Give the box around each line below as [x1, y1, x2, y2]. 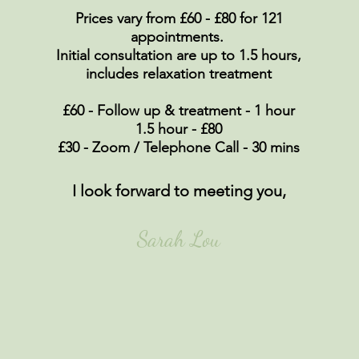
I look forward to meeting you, [71, 180, 286, 200]
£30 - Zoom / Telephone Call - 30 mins [58, 138, 300, 156]
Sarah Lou [137, 225, 220, 252]
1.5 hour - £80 [135, 119, 222, 138]
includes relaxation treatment [86, 64, 272, 83]
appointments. [130, 27, 224, 46]
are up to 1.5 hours [172, 46, 297, 64]
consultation [94, 46, 172, 64]
